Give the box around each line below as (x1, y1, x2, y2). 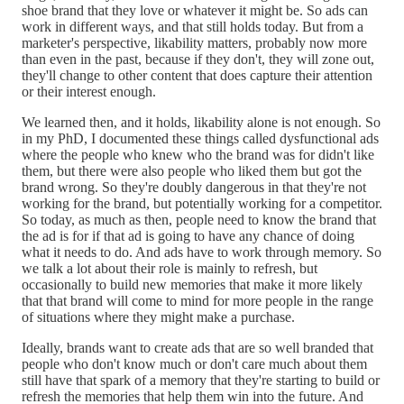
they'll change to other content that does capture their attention (22, 67, 372, 83)
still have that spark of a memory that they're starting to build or (22, 372, 380, 388)
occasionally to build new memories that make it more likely (22, 276, 363, 292)
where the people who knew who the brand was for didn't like (22, 146, 374, 162)
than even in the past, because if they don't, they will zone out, (22, 50, 374, 67)
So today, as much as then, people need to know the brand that (22, 211, 376, 227)
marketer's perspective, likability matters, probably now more (22, 34, 367, 50)
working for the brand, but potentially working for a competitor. (22, 195, 382, 211)
